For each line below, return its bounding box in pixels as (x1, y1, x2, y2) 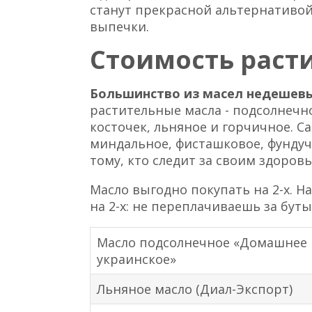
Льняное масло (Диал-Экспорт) (97, 280, 293, 297)
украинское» (97, 250, 177, 267)
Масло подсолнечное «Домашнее (97, 233, 308, 251)
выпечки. (90, 17, 150, 35)
